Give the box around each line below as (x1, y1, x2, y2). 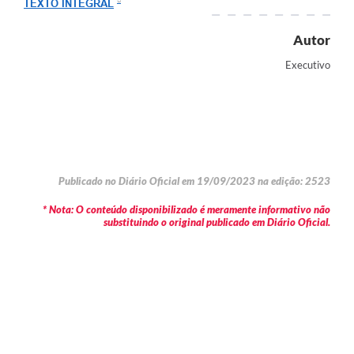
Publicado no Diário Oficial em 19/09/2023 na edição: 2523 (58, 175, 330, 188)
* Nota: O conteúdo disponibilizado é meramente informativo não (43, 203, 330, 217)
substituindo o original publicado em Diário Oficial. (104, 216, 330, 229)
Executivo (285, 58, 330, 71)
